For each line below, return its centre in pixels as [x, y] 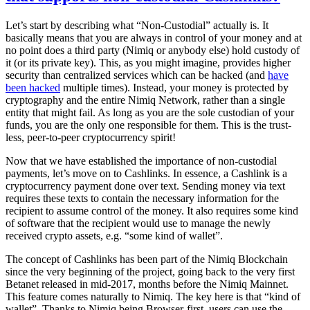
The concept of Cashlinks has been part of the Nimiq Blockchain [147, 259]
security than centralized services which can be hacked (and [137, 75]
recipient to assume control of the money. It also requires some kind [152, 210]
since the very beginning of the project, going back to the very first [150, 271]
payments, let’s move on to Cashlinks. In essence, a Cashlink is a [146, 173]
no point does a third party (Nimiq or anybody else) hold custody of [153, 50]
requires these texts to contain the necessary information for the [142, 198]
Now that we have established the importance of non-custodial [141, 161]
